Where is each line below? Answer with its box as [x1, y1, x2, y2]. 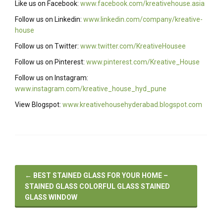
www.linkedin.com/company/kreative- [83, 15, 203, 24]
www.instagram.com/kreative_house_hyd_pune [15, 85, 166, 93]
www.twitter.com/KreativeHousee [80, 42, 186, 51]
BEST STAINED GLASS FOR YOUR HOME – [32, 171, 168, 180]
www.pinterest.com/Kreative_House [86, 58, 200, 66]
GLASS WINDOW [25, 193, 77, 202]
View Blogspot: [15, 101, 62, 109]
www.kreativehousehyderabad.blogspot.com [62, 101, 202, 109]
